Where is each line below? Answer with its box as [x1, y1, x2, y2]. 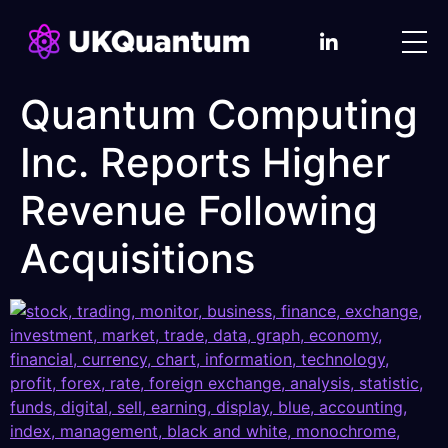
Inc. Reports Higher [20, 138, 390, 188]
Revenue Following [20, 186, 378, 236]
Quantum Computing [20, 90, 418, 140]
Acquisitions [20, 234, 255, 284]
